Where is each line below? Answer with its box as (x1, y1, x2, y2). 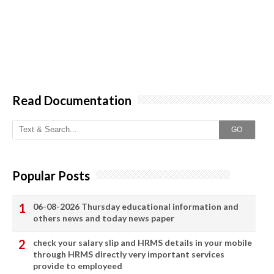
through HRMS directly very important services (33, 248, 224, 259)
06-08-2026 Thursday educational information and (33, 201, 239, 212)
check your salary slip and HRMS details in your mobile (33, 237, 252, 248)
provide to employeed (33, 260, 122, 271)
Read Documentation (12, 92, 131, 108)
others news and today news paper (33, 212, 174, 223)
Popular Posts (12, 168, 90, 183)
